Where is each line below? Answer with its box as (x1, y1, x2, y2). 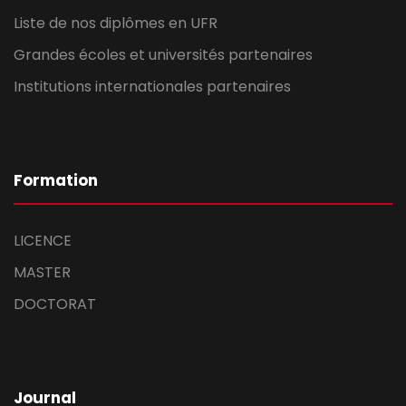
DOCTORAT (14, 294, 96, 315)
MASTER (14, 262, 71, 284)
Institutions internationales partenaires (14, 76, 291, 98)
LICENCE (14, 230, 72, 252)
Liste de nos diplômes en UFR (14, 13, 217, 34)
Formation (14, 169, 98, 192)
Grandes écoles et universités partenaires (14, 44, 313, 66)
